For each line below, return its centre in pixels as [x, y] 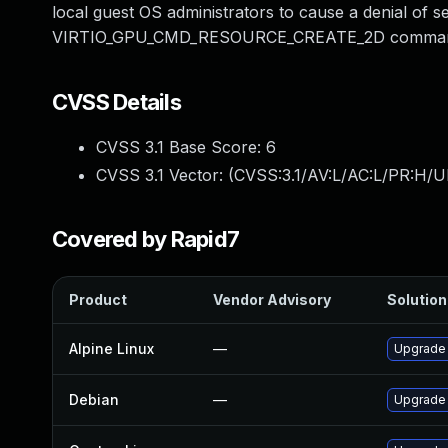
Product [98, 299]
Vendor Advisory [272, 299]
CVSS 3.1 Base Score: [181, 147]
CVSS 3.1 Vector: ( [165, 175]
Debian [94, 399]
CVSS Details [116, 102]
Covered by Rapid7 [146, 239]
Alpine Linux [111, 348]
